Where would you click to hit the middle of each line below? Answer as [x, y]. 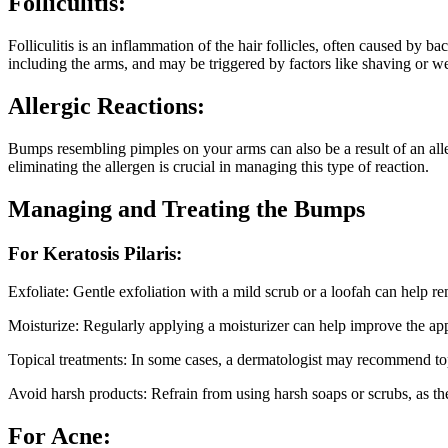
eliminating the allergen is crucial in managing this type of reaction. [218, 166]
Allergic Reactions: [106, 105]
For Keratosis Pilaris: [95, 253]
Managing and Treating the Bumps [186, 208]
